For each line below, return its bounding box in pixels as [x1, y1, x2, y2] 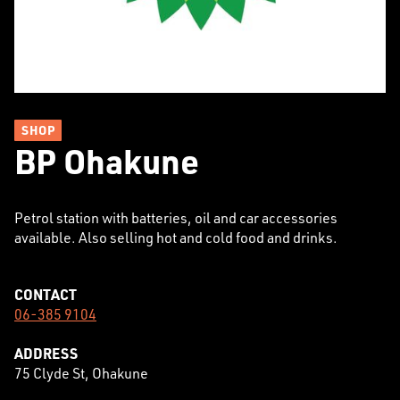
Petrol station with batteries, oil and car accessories [14, 208, 337, 227]
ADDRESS [14, 344, 78, 362]
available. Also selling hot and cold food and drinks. [14, 228, 337, 246]
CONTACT [14, 285, 77, 304]
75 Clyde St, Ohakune [14, 363, 148, 382]
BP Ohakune [14, 138, 199, 183]
